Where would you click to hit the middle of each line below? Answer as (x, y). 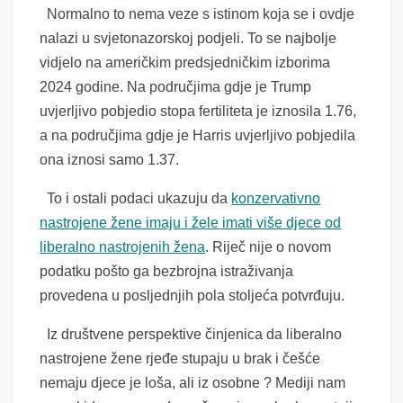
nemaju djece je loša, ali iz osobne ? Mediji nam (193, 383)
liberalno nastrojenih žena (123, 247)
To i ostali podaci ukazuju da (136, 199)
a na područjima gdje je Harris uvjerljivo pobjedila (198, 136)
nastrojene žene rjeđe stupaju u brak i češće (180, 359)
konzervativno (276, 199)
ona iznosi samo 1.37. (110, 160)
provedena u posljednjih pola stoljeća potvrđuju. (193, 296)
